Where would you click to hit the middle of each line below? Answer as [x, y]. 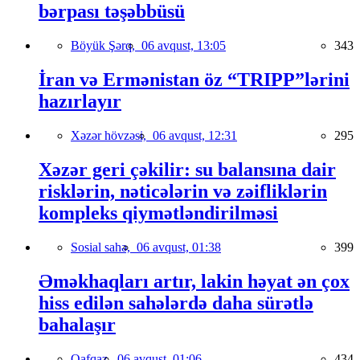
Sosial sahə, [104, 247]
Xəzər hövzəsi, [112, 136]
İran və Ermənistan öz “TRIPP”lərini [194, 80]
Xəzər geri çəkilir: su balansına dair [187, 170]
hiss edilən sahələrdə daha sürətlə [176, 303]
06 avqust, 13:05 [184, 46]
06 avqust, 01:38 [179, 247]
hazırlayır [80, 102]
